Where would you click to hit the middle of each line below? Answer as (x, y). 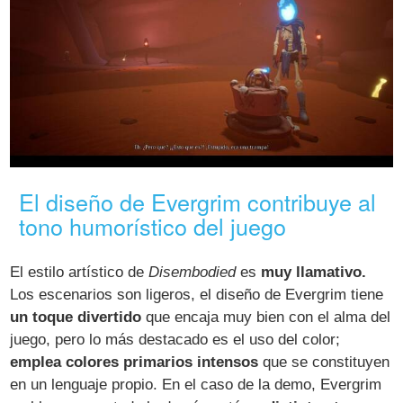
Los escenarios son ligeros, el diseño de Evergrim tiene (197, 295)
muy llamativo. (314, 273)
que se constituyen (324, 363)
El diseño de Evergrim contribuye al (198, 202)
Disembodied (193, 273)
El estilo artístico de (80, 273)
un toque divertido (76, 318)
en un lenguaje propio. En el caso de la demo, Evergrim (196, 385)
